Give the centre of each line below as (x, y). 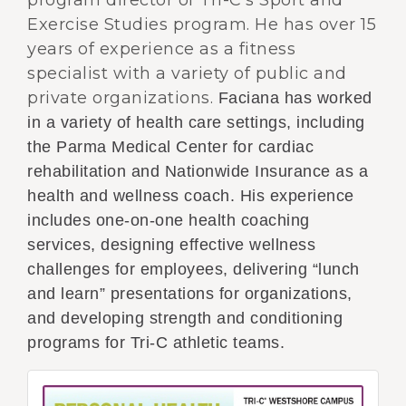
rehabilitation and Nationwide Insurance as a (198, 171)
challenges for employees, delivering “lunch (193, 269)
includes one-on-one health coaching (169, 220)
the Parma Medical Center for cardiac (170, 147)
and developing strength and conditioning (185, 318)
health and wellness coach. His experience (191, 196)
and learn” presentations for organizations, (190, 294)
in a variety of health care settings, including (196, 122)
